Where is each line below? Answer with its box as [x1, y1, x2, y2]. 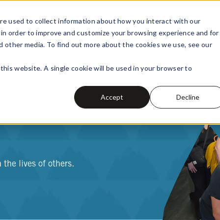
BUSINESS [113, 36, 152, 46]
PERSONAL [55, 36, 96, 46]
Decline [176, 92, 199, 101]
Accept [101, 92, 124, 101]
